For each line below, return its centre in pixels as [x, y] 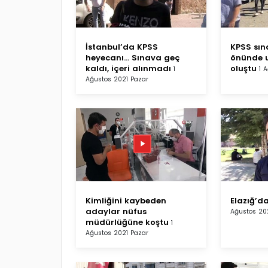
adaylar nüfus [116, 211]
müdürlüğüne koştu [127, 222]
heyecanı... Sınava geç [133, 57]
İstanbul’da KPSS [122, 47]
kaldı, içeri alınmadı [128, 68]
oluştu [243, 68]
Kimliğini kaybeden [126, 200]
